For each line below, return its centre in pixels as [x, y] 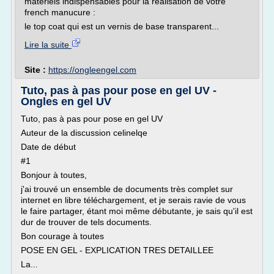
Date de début [48, 147]
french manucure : [60, 12]
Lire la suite [48, 45]
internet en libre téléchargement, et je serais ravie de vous [133, 200]
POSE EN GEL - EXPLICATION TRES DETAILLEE [117, 250]
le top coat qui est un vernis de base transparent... [122, 26]
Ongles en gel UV [66, 102]
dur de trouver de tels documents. [86, 222]
